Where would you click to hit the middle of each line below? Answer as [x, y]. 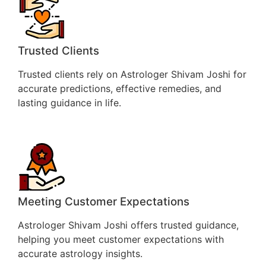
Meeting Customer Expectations [104, 201]
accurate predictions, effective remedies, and [120, 89]
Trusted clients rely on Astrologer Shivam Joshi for [132, 75]
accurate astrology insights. [80, 253]
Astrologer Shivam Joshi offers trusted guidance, [128, 225]
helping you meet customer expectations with [121, 239]
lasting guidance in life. [69, 103]
